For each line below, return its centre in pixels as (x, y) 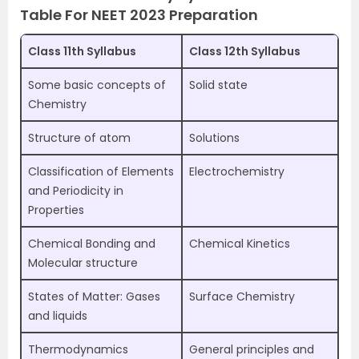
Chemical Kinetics (240, 244)
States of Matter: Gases (94, 297)
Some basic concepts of (97, 85)
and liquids (58, 316)
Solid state (218, 85)
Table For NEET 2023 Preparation (139, 15)
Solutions (214, 138)
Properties (56, 210)
